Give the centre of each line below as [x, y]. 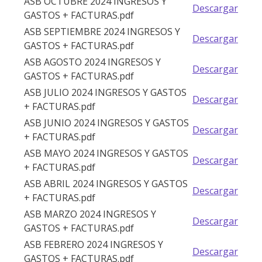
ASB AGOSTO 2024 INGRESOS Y [92, 62]
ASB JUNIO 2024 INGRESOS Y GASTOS [106, 123]
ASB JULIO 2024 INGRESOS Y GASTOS [105, 93]
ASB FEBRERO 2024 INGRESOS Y [94, 245]
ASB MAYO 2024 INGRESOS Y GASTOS [106, 154]
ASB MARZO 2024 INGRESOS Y [90, 214]
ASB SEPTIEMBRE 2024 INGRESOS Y [102, 32]
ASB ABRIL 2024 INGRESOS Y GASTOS [106, 184]
